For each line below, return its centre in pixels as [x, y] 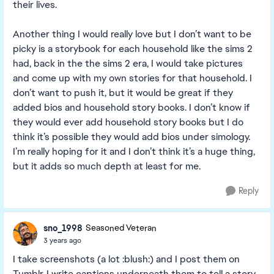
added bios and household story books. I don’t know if [131, 107]
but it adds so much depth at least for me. [107, 166]
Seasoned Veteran [121, 228]
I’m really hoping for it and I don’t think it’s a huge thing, [134, 151]
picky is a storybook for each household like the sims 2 [133, 49]
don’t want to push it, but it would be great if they [123, 93]
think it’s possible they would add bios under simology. [131, 137]
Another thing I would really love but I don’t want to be [132, 34]
